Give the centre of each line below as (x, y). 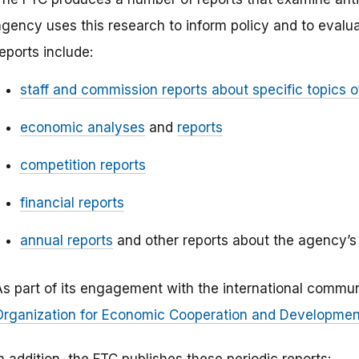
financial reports (72, 203)
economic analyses (83, 128)
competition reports (83, 165)
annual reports (67, 241)
